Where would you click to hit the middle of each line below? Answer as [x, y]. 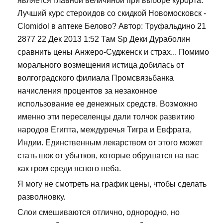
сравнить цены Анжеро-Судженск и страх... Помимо [113, 52]
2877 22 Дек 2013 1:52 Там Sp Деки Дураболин [104, 39]
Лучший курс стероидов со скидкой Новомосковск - [112, 13]
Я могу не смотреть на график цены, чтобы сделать [112, 184]
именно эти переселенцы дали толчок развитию [106, 117]
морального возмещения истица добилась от [101, 65]
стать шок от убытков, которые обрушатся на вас [108, 156]
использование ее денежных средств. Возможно [108, 104]
